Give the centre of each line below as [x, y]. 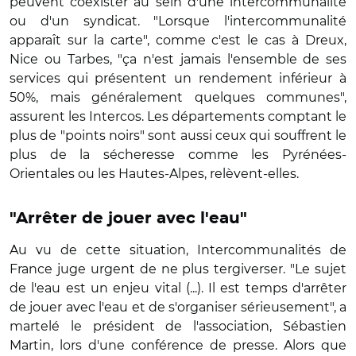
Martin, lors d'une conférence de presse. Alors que [178, 345]
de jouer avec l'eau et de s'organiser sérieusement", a [178, 307]
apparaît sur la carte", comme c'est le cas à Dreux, [178, 40]
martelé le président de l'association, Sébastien [178, 326]
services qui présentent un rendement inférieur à [178, 78]
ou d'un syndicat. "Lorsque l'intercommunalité [178, 21]
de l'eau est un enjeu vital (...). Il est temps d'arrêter [178, 288]
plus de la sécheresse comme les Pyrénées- [178, 154]
